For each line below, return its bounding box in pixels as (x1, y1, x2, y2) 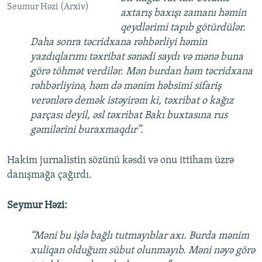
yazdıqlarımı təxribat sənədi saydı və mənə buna (30, 51, 243, 63)
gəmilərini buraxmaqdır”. (30, 125, 143, 136)
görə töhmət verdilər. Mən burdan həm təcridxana (30, 66, 253, 78)
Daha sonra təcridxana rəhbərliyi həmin (30, 37, 207, 49)
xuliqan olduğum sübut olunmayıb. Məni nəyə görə (30, 245, 255, 257)
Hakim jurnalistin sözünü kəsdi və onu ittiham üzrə (7, 155, 234, 167)
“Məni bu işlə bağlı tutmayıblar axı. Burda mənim (30, 230, 249, 242)
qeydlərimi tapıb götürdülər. (120, 22, 246, 34)
